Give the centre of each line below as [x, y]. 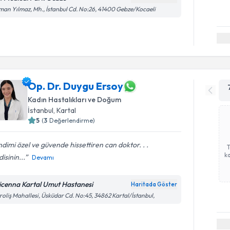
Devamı [43, 157]
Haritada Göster [154, 184]
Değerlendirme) [72, 120]
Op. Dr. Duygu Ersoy [76, 86]
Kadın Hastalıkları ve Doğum [75, 99]
